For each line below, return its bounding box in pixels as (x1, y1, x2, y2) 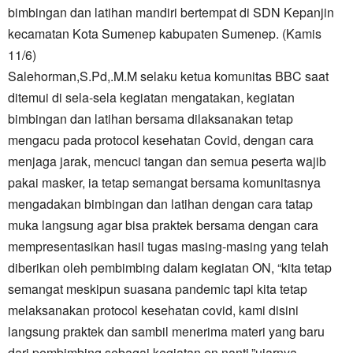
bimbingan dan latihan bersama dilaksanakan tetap (8, 110, 293, 128)
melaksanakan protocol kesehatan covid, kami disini (8, 301, 299, 319)
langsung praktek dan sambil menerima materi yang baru (8, 322, 325, 340)
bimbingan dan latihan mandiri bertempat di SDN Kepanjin (8, 3, 334, 21)
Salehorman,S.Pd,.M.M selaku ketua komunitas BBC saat (8, 67, 329, 85)
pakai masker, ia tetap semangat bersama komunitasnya (8, 173, 321, 191)
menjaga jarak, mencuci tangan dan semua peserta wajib (8, 152, 326, 170)
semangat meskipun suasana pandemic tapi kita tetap (8, 280, 307, 298)
